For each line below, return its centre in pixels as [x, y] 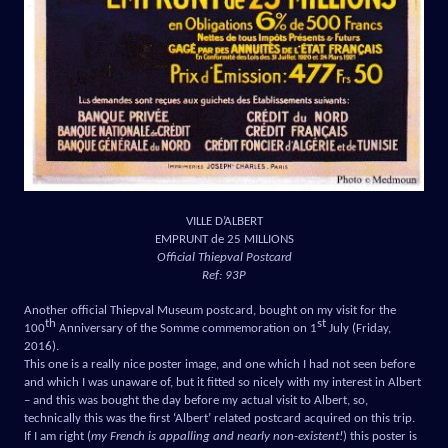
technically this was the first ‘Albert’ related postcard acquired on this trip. [219, 418]
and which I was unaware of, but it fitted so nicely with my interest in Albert [222, 382]
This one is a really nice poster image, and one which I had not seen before [219, 364]
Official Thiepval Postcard [224, 257]
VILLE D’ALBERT [224, 221]
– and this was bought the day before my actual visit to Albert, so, [196, 400]
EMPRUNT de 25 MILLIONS [224, 239]
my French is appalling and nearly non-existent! [217, 436]
